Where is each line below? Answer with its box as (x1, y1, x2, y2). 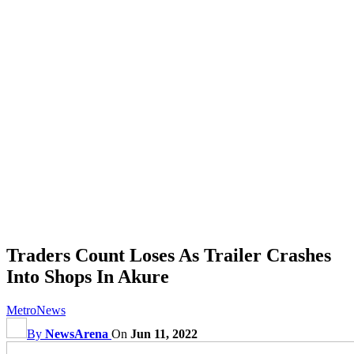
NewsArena (45, 326, 108, 341)
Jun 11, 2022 (130, 326, 198, 341)
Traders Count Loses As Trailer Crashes (6, 244, 331, 265)
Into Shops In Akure (6, 265, 169, 287)
